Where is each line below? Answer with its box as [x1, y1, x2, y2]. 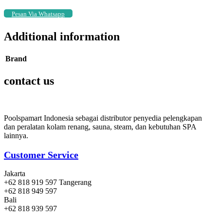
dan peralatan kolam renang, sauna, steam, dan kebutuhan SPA [4, 123, 196, 131]
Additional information [4, 30, 120, 43]
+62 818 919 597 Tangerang [4, 178, 91, 187]
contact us [4, 74, 54, 88]
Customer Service [4, 149, 78, 160]
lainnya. [4, 131, 28, 140]
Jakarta [4, 169, 25, 178]
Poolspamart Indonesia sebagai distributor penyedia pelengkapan [4, 114, 202, 122]
